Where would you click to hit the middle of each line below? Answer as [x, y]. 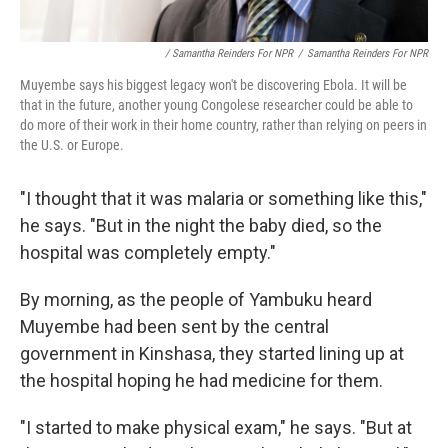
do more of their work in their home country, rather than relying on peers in [223, 125]
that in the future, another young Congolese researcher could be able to [216, 105]
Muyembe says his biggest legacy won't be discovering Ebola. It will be [213, 85]
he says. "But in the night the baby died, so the [201, 225]
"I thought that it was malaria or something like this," [223, 198]
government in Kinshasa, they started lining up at [212, 353]
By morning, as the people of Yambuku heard [196, 299]
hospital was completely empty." [148, 252]
